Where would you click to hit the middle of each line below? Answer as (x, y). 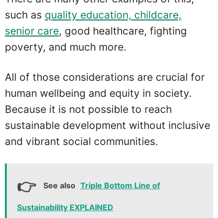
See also (59, 186)
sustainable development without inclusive (108, 125)
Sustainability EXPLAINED (65, 208)
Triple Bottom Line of (120, 186)
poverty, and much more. (66, 47)
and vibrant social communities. (82, 141)
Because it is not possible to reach (88, 109)
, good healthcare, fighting (123, 31)
